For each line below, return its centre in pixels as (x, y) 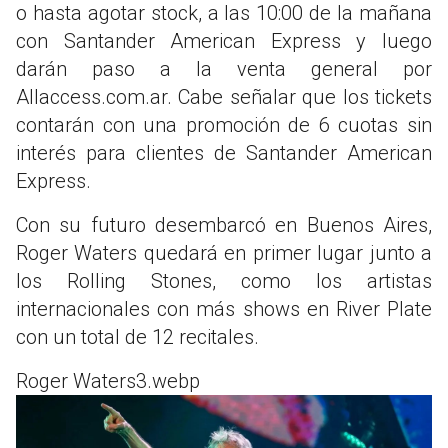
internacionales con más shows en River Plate (224, 308)
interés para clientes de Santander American (224, 152)
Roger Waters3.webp (108, 380)
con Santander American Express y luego (224, 40)
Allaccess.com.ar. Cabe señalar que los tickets (224, 96)
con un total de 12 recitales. (137, 336)
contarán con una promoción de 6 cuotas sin (224, 124)
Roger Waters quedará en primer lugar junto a (224, 252)
